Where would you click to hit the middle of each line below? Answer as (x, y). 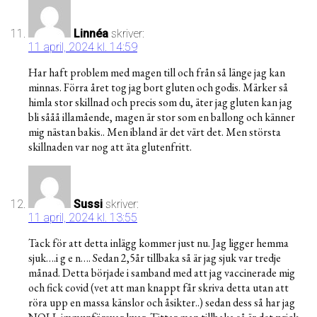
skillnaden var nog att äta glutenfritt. (110, 147)
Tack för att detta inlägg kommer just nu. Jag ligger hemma (158, 243)
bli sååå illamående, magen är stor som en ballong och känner (162, 117)
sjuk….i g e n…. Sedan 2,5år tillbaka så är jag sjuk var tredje (155, 258)
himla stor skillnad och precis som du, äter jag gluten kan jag (160, 103)
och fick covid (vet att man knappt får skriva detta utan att (158, 288)
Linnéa (91, 34)
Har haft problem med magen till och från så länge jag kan (157, 73)
